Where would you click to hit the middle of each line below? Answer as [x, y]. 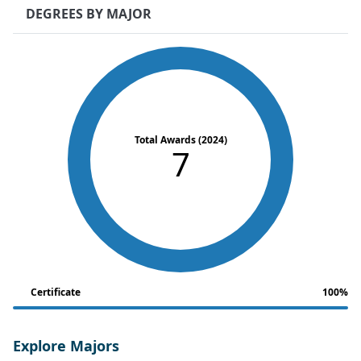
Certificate [56, 292]
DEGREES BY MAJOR [89, 14]
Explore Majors [66, 346]
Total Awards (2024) [180, 140]
